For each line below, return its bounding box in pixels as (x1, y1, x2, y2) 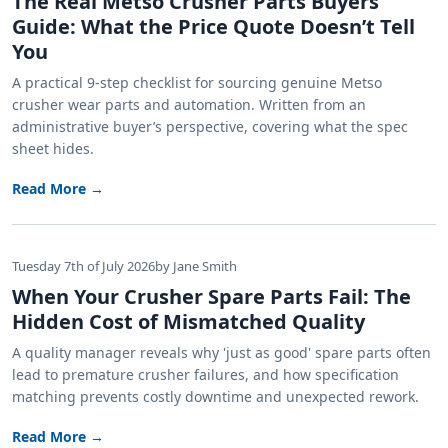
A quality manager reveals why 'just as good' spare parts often (12, 343, 431, 363)
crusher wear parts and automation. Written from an (12, 95, 366, 115)
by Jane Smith (155, 257, 237, 276)
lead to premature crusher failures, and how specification (12, 365, 399, 385)
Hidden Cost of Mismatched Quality (12, 308, 365, 336)
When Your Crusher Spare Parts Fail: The (12, 283, 411, 311)
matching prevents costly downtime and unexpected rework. (12, 387, 419, 407)
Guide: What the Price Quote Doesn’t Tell (12, 13, 415, 41)
